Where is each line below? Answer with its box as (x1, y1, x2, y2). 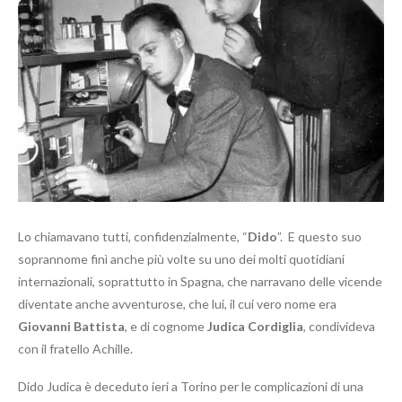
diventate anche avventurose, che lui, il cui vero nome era (18, 296, 336, 312)
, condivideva (303, 319, 375, 335)
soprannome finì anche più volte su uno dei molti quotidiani (18, 251, 345, 267)
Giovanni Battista (18, 319, 125, 335)
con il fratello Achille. (18, 341, 133, 357)
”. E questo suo (277, 229, 362, 245)
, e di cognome (125, 319, 207, 335)
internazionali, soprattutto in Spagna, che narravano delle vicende (18, 274, 382, 290)
